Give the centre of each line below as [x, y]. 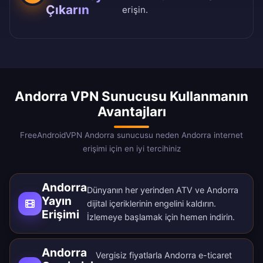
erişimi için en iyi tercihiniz [131, 149]
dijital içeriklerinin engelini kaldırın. [151, 204]
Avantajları [131, 112]
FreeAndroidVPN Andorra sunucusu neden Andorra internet [131, 135]
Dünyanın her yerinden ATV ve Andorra [163, 190]
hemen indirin [206, 217]
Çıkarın [68, 10]
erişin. [135, 10]
